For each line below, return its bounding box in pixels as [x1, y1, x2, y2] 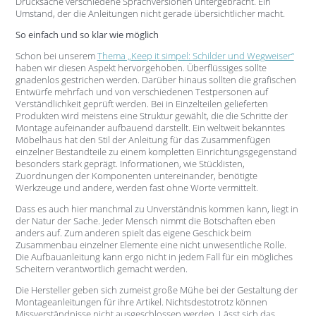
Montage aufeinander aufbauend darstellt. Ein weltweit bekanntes [15, 121, 285, 134]
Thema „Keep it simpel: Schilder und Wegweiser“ [97, 49, 294, 62]
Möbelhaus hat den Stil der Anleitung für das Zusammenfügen [15, 133, 271, 146]
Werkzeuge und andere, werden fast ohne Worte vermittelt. [15, 181, 258, 194]
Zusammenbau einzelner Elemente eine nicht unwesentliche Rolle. [15, 238, 286, 251]
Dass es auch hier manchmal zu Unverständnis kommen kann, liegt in [15, 202, 298, 215]
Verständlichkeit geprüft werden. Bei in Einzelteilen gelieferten [15, 97, 268, 110]
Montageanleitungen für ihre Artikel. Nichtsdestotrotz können [15, 295, 267, 308]
